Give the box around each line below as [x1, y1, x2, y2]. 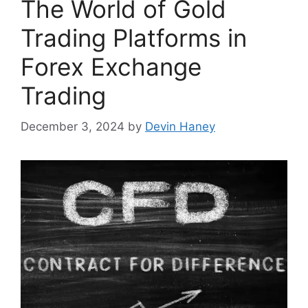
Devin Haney [145, 119, 215, 133]
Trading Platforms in [21, 23, 247, 52]
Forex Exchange [21, 52, 201, 81]
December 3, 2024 [21, 119, 124, 133]
